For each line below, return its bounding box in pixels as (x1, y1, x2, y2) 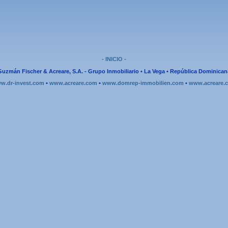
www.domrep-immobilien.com (102, 80, 184, 86)
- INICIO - (102, 56, 126, 62)
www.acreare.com (49, 80, 97, 86)
